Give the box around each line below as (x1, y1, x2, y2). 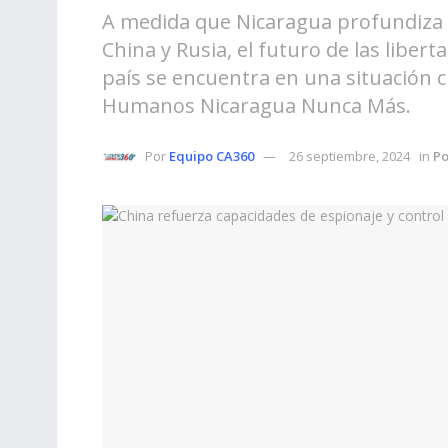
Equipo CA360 (169, 146, 254, 165)
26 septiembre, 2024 (289, 146, 410, 165)
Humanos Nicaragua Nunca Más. (102, 91, 411, 119)
